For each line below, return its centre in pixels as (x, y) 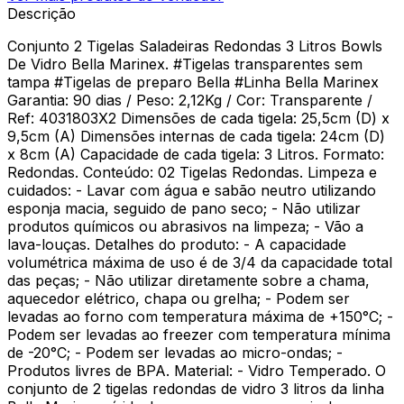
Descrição (41, 13)
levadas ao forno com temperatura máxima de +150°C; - (200, 316)
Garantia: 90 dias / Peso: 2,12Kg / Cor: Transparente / (190, 100)
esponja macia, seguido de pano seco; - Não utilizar (184, 208)
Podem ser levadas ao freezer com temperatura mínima (199, 334)
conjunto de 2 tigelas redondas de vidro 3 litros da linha (196, 388)
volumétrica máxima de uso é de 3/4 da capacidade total (200, 262)
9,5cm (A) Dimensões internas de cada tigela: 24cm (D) (196, 136)
